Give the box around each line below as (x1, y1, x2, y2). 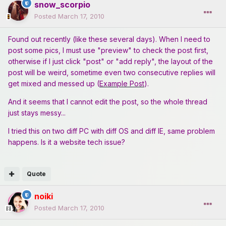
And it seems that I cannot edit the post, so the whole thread (8, 97, 207, 106)
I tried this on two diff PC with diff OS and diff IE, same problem (8, 127, 215, 136)
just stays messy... (8, 108, 66, 118)
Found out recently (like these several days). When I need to (8, 35, 210, 44)
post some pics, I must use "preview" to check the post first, (8, 46, 208, 55)
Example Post (99, 79, 144, 88)
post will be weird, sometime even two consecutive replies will (8, 68, 215, 77)
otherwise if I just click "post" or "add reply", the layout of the (8, 57, 213, 66)
